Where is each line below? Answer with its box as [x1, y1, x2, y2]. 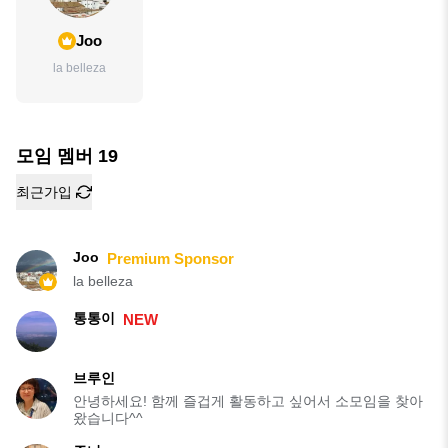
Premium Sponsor [107, 250, 234, 268]
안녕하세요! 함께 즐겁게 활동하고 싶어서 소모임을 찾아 [73, 393, 423, 410]
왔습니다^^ [73, 410, 143, 427]
